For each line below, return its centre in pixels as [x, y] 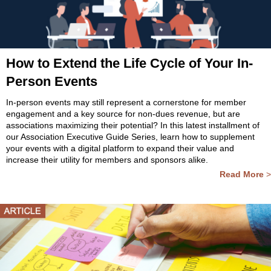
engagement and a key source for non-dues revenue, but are [123, 114]
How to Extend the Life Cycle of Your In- [129, 63]
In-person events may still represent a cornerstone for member [126, 102]
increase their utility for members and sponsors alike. [107, 160]
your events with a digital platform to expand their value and [120, 148]
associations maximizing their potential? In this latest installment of [133, 125]
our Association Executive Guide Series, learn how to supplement [130, 137]
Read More [242, 174]
